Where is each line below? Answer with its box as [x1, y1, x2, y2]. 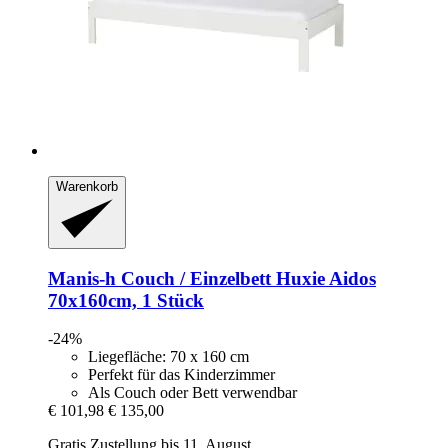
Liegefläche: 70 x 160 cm [88, 348, 249, 366]
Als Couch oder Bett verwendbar [88, 384, 297, 402]
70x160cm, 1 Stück [48, 289, 204, 311]
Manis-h [48, 267, 116, 289]
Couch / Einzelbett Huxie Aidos [116, 267, 376, 289]
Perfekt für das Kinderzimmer [88, 366, 275, 384]
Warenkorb [56, 179, 118, 195]
